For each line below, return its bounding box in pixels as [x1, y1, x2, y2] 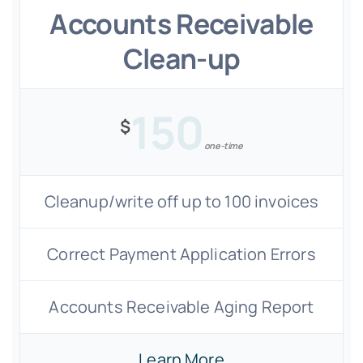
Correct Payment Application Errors [47, 243, 316, 265]
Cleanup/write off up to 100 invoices [44, 190, 319, 212]
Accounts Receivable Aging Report [49, 296, 314, 318]
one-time [203, 139, 243, 152]
